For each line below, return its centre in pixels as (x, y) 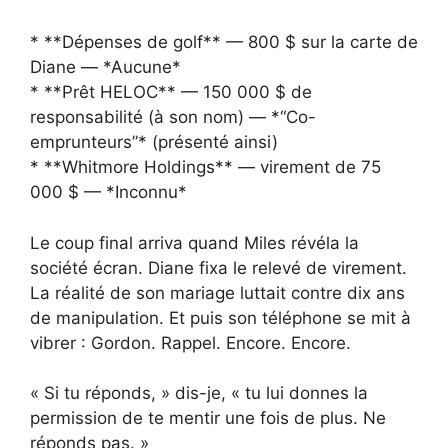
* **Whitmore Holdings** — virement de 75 (205, 167)
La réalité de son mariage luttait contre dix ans (217, 292)
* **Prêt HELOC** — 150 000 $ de (171, 92)
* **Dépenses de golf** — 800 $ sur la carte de (224, 42)
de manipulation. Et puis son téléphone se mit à (220, 317)
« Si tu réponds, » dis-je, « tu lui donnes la (199, 393)
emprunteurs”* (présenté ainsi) (154, 142)
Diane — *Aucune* (105, 67)
